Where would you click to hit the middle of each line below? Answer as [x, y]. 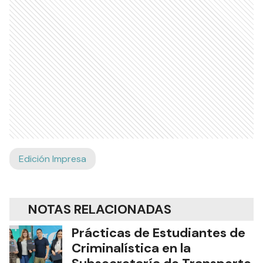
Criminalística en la [131, 248]
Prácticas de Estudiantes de [159, 232]
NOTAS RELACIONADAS [100, 209]
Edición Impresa [53, 159]
